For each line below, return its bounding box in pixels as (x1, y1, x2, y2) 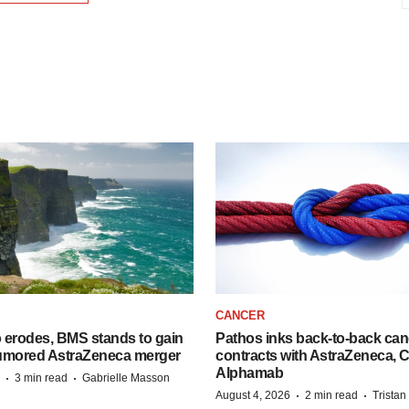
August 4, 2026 (215, 388, 290, 402)
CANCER (215, 308, 265, 322)
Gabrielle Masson (82, 371, 170, 384)
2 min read (305, 388, 358, 402)
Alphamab (215, 364, 283, 381)
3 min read (15, 371, 68, 384)
